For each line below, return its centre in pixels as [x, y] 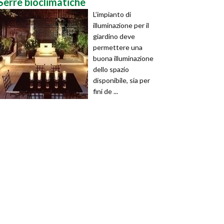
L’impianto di [112, 14]
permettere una [118, 47]
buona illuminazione [123, 58]
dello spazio [111, 69]
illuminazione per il [121, 25]
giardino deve [114, 36]
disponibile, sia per [121, 80]
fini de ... [105, 91]
